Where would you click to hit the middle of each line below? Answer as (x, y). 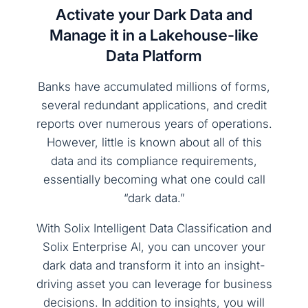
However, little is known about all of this (154, 143)
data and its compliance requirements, (154, 161)
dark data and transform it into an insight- (154, 266)
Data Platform (154, 56)
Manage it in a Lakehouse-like (154, 35)
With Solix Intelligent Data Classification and (154, 229)
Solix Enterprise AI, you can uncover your (154, 247)
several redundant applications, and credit (154, 106)
